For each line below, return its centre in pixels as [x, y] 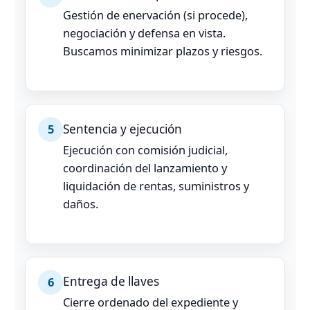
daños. [81, 203]
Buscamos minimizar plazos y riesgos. [163, 51]
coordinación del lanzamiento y [145, 167]
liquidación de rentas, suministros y [156, 185]
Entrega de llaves [111, 282]
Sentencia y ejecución [122, 129]
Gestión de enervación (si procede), [155, 15]
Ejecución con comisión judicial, [145, 149]
